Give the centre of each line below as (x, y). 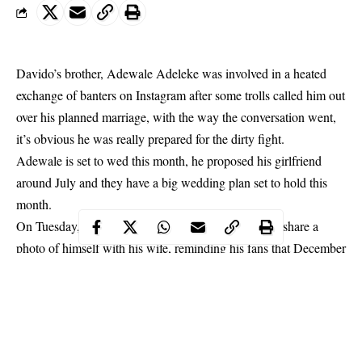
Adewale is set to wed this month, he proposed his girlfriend (169, 160)
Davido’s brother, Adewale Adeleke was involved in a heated (171, 73)
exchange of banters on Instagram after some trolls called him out (181, 95)
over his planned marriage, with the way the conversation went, (176, 117)
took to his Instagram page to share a (224, 226)
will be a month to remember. (90, 269)
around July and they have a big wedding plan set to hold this (172, 182)
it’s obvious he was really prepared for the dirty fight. (150, 139)
